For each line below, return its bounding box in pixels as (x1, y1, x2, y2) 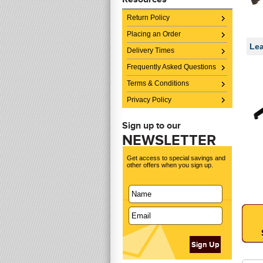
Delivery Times (127, 46, 174, 55)
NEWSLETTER (122, 131, 216, 149)
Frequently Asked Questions (127, 63, 216, 71)
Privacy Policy (127, 96, 171, 104)
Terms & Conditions (127, 79, 189, 87)
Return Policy (127, 14, 170, 22)
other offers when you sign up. (127, 161, 213, 168)
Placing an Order (127, 30, 181, 38)
